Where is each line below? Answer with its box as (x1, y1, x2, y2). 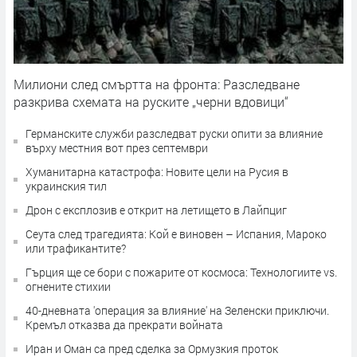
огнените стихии (25, 279, 111, 295)
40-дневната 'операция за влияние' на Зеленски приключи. (25, 303, 329, 319)
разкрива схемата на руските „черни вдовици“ (14, 93, 288, 111)
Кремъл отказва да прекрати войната (25, 317, 223, 333)
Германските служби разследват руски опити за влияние (25, 126, 323, 142)
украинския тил (25, 178, 107, 194)
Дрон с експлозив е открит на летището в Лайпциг (25, 202, 287, 218)
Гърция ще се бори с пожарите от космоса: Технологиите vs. (25, 265, 337, 280)
